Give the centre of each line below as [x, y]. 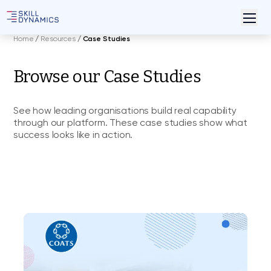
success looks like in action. [73, 135]
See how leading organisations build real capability [125, 110]
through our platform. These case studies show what [130, 122]
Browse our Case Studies [107, 76]
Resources [58, 38]
